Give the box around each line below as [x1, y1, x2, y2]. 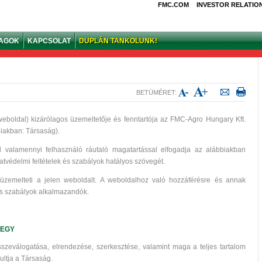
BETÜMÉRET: [136, 89, 177, 96]
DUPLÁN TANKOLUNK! [79, 37, 157, 45]
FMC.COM [158, 1, 189, 8]
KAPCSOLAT [27, 37, 71, 45]
